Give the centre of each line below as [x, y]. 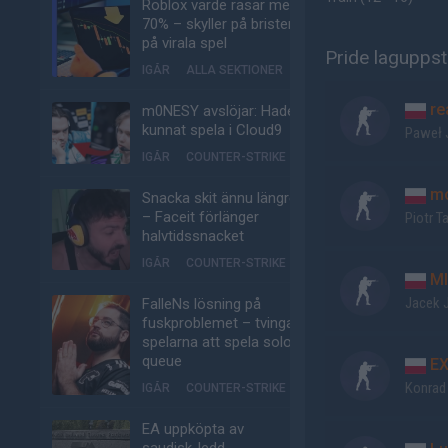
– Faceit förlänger [200, 217]
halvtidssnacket [193, 236]
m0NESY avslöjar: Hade [218, 111]
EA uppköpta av [193, 429]
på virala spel [184, 43]
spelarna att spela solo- [220, 342]
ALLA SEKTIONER [234, 70]
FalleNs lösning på [201, 304]
